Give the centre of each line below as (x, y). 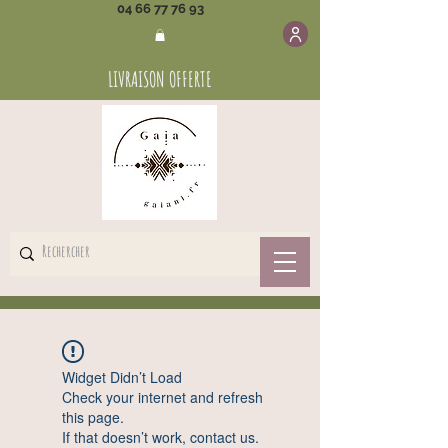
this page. (92, 416)
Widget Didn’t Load (121, 376)
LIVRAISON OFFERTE (160, 78)
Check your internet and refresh (162, 396)
